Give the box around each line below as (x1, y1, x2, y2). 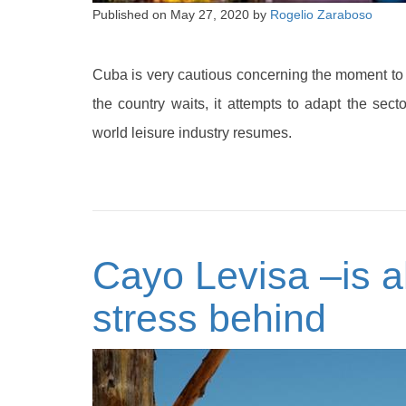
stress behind (92, 295, 326, 340)
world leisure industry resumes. (92, 125, 292, 141)
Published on (92, 8, 170, 22)
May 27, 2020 (170, 8, 249, 22)
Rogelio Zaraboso (270, 8, 372, 22)
